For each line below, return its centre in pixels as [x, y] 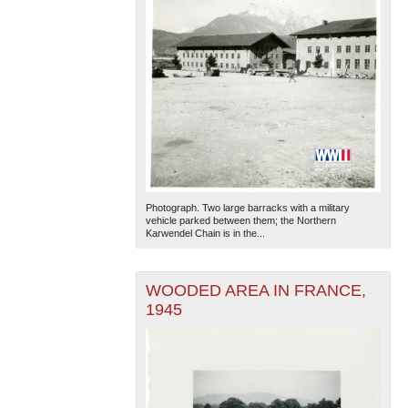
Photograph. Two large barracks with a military [247, 207]
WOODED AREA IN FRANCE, [255, 290]
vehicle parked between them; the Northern [240, 220]
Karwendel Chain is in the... [205, 233]
